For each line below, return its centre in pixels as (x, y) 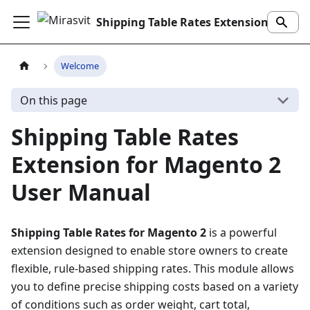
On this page (53, 100)
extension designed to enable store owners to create (149, 250)
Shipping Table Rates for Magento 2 (109, 232)
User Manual (81, 192)
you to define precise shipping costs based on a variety (155, 286)
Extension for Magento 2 (146, 164)
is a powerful (241, 232)
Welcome (80, 66)
